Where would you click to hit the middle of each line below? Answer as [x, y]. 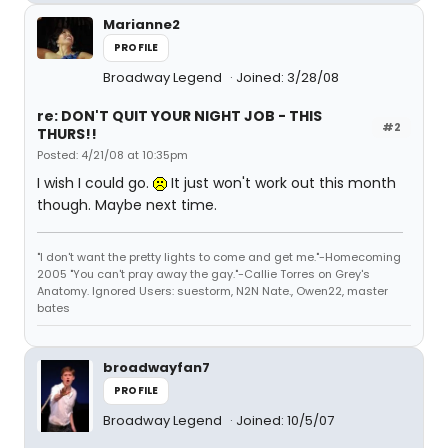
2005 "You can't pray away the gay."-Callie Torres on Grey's [203, 274]
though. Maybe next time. [127, 205]
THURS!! [67, 134]
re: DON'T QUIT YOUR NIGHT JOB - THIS [179, 116]
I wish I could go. [95, 183]
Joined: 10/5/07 [285, 420]
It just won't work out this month [281, 183]
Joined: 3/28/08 [287, 77]
